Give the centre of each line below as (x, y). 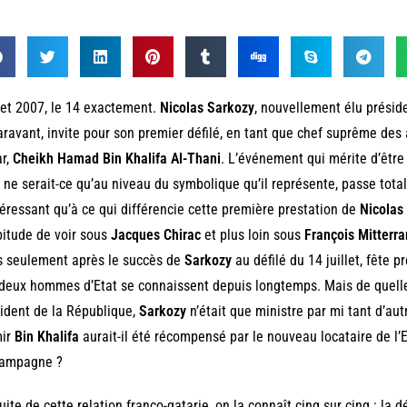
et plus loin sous (252, 234)
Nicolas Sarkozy (207, 107)
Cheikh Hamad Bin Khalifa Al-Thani (116, 158)
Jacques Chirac (155, 234)
